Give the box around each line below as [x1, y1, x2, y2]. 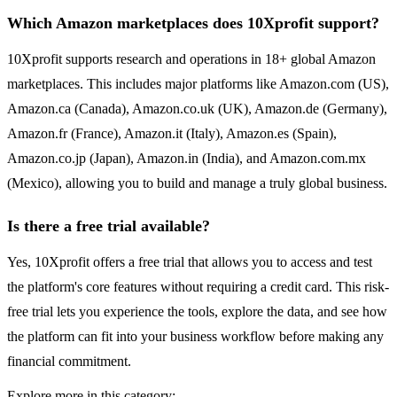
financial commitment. [7, 354, 131, 370]
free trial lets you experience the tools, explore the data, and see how [7, 304, 387, 320]
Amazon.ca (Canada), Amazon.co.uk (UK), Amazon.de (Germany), [7, 101, 387, 117]
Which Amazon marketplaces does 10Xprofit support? [7, 14, 379, 33]
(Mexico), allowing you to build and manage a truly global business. [7, 175, 387, 191]
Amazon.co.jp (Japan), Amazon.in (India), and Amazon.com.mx [7, 151, 366, 167]
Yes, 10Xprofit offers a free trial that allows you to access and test [7, 254, 372, 270]
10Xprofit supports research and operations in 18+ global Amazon [7, 51, 376, 67]
